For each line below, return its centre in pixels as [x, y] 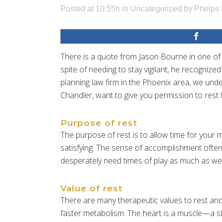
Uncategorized [156, 8]
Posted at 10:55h [90, 8]
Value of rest [91, 188]
